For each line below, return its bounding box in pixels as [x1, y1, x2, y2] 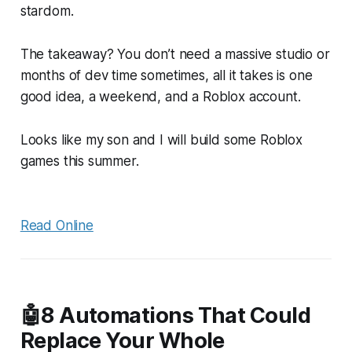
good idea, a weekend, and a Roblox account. [20, 88, 301, 104]
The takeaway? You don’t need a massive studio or [20, 46, 330, 62]
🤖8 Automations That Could [20, 302, 311, 328]
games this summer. [20, 152, 139, 169]
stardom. [20, 2, 74, 19]
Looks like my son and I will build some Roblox [20, 131, 302, 148]
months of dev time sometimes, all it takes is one [20, 67, 313, 83]
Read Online [20, 217, 93, 233]
